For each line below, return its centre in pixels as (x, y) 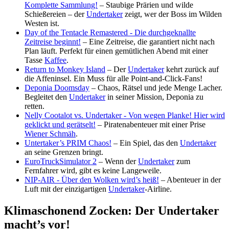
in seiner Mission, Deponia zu (154, 97)
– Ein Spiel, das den (146, 143)
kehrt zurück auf (191, 70)
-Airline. (158, 189)
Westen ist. (42, 24)
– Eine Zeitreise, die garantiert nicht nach (148, 42)
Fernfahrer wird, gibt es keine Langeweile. (93, 171)
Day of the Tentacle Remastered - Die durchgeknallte (110, 33)
